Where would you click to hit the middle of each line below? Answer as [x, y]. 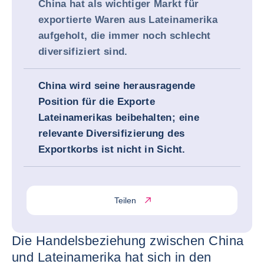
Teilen [125, 200]
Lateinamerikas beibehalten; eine [119, 118]
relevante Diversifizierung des [112, 133]
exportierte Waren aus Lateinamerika [128, 20]
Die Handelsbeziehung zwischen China [128, 241]
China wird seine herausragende [117, 86]
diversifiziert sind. [83, 52]
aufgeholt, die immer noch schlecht [125, 36]
